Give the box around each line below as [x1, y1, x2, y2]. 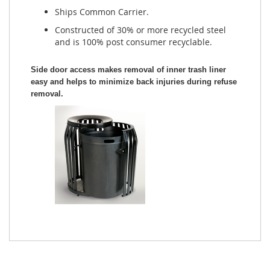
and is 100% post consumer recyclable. [55, 36, 212, 48]
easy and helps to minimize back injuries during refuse [31, 77, 237, 87]
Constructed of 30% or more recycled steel [55, 24, 226, 36]
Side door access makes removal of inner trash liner [31, 65, 226, 75]
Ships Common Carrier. [55, 6, 149, 18]
